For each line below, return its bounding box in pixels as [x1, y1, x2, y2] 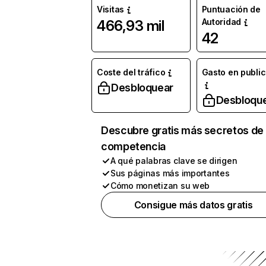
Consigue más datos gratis [134, 199, 253, 211]
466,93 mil [97, 17, 164, 34]
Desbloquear [111, 81, 174, 94]
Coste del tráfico [97, 67, 166, 77]
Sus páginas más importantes [110, 168, 230, 178]
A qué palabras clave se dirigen [110, 156, 237, 166]
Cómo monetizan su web [110, 180, 210, 191]
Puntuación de [201, 4, 261, 14]
